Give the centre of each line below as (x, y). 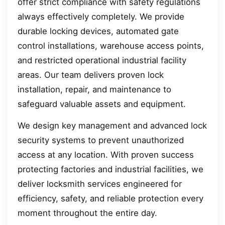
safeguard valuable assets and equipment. (102, 104)
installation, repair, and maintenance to (94, 89)
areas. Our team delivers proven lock (91, 75)
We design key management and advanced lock (112, 126)
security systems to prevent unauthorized (101, 140)
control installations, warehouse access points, (111, 45)
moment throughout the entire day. (87, 213)
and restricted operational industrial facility (102, 60)
